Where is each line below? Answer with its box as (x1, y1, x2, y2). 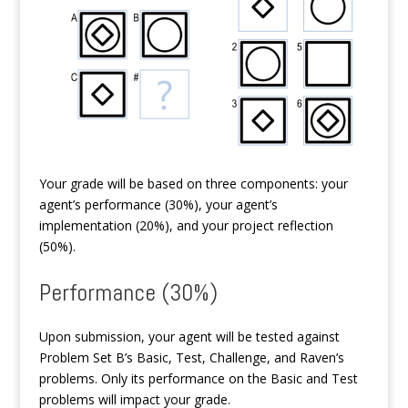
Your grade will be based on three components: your (38, 175, 348, 193)
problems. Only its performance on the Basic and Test (38, 370, 358, 388)
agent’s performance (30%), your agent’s (38, 196, 278, 214)
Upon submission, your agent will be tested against (38, 328, 340, 346)
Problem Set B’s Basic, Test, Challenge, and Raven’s (38, 349, 344, 367)
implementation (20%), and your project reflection (38, 217, 333, 235)
